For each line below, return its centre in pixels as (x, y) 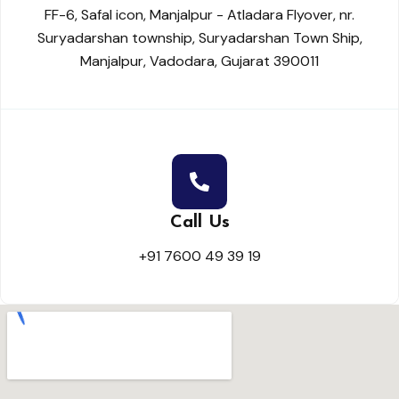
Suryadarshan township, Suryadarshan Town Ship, (199, 38)
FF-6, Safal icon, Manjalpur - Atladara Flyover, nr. (199, 15)
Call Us (199, 223)
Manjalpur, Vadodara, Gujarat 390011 (199, 61)
